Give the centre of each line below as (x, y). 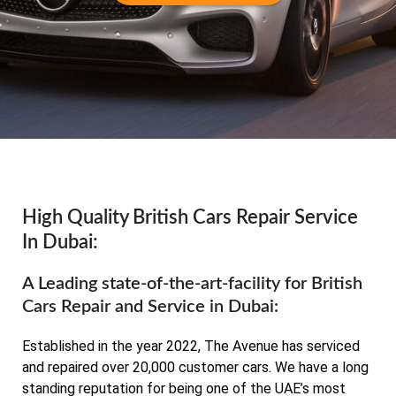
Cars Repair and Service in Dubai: (150, 307)
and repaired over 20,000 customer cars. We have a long (195, 368)
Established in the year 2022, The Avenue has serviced (191, 346)
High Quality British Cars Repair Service (190, 218)
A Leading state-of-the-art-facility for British (192, 284)
